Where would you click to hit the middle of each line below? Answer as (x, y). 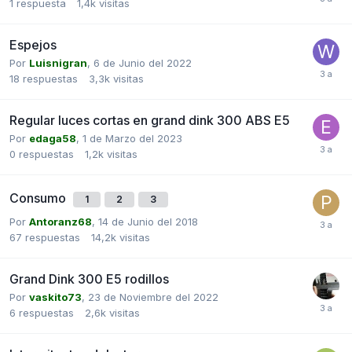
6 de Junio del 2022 (143, 62)
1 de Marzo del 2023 (132, 138)
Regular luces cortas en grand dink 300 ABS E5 (150, 120)
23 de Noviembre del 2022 (153, 297)
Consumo (39, 198)
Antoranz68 (60, 221)
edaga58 (53, 138)
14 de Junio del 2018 (148, 221)
